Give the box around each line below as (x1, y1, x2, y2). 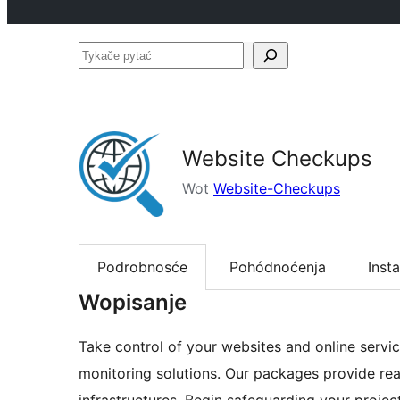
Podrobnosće (97, 258, 187, 277)
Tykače (78, 46, 126, 63)
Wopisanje (79, 289, 187, 316)
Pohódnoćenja (229, 258, 326, 277)
